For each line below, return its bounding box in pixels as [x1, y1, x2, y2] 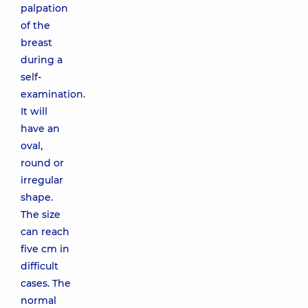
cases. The [21, 277, 71, 289]
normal [21, 294, 56, 307]
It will [21, 105, 47, 118]
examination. [21, 88, 85, 100]
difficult [21, 260, 58, 272]
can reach [21, 225, 69, 238]
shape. [21, 191, 53, 203]
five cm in [21, 243, 69, 255]
